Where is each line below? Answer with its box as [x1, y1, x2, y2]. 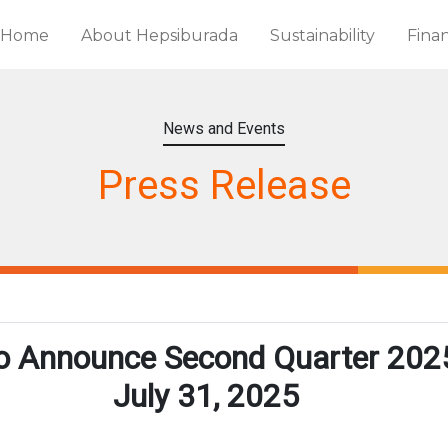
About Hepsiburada [80, 26, 238, 45]
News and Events [163, 119, 285, 138]
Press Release [97, 162, 351, 209]
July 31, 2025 [113, 377, 299, 415]
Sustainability [269, 26, 375, 45]
